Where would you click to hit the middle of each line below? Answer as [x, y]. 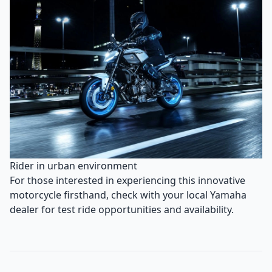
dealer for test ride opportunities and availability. [122, 210]
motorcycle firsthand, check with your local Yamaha [128, 195]
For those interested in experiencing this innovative [127, 181]
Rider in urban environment [73, 166]
